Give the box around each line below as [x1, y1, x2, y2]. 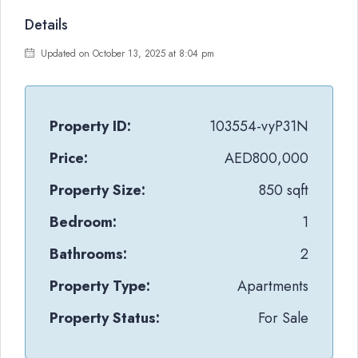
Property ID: [50, 116, 131, 137]
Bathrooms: [50, 244, 127, 265]
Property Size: [50, 180, 145, 201]
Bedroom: [50, 212, 117, 233]
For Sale [258, 308, 308, 328]
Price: [50, 148, 88, 169]
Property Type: [50, 276, 150, 296]
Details [25, 14, 68, 35]
